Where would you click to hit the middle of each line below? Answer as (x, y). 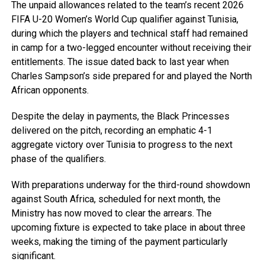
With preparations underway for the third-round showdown (130, 185)
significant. (33, 256)
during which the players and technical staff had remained (129, 34)
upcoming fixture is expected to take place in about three (128, 228)
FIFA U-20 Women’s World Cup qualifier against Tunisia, (125, 20)
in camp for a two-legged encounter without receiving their (131, 48)
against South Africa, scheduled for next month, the (116, 199)
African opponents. (50, 91)
